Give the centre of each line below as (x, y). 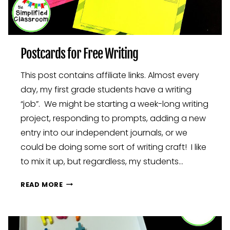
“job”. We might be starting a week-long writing (114, 104)
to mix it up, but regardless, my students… (102, 161)
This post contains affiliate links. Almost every (110, 75)
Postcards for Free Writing (79, 53)
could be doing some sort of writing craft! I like (113, 147)
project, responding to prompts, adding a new (113, 118)
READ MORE (42, 184)
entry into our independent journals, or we (104, 132)
